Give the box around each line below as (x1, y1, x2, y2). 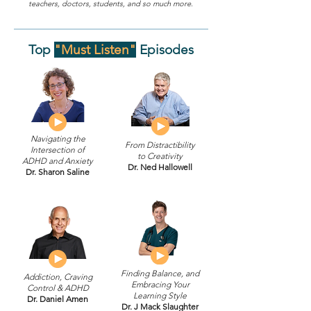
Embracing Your (131, 279, 190, 289)
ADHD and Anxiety (22, 155, 93, 166)
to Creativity (137, 151, 183, 161)
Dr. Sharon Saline (26, 167, 90, 177)
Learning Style (133, 290, 187, 301)
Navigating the (30, 133, 85, 144)
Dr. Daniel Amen (27, 294, 88, 304)
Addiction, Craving (23, 271, 92, 282)
